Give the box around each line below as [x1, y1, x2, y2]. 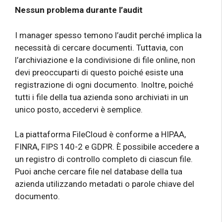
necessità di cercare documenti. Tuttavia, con [15, 42, 183, 53]
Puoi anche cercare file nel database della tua [15, 166, 182, 177]
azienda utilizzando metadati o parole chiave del [15, 179, 194, 189]
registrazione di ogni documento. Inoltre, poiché [15, 79, 193, 90]
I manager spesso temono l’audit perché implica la [15, 30, 202, 40]
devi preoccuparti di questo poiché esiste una [15, 67, 183, 77]
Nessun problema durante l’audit [15, 5, 143, 15]
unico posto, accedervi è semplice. [15, 104, 143, 114]
